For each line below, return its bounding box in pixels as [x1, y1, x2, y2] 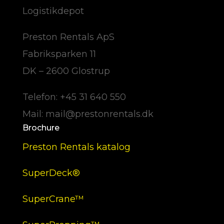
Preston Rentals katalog [22, 141, 130, 152]
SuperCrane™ [22, 193, 84, 204]
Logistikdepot [22, 5, 84, 16]
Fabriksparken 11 [22, 48, 96, 59]
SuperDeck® [22, 167, 80, 178]
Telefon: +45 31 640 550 [22, 91, 126, 102]
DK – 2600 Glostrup [22, 65, 110, 76]
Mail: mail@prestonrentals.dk [22, 108, 153, 119]
